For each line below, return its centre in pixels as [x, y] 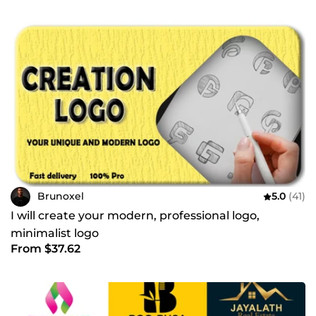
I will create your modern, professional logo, [135, 215]
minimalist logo [55, 233]
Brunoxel [61, 196]
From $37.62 [45, 248]
